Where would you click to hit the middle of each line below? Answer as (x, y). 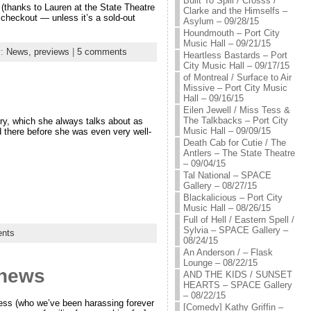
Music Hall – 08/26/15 (227, 208)
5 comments (102, 51)
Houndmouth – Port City (231, 33)
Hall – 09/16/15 (213, 98)
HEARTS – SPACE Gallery (237, 285)
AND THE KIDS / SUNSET (237, 275)
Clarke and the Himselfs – (235, 11)
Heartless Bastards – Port (235, 55)
